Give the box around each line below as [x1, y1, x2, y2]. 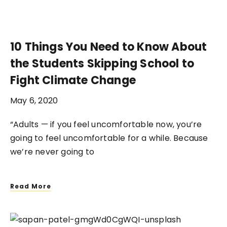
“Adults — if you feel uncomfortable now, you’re [10, 118, 202, 130]
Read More [10, 181, 51, 191]
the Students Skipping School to [10, 55, 195, 71]
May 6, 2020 [10, 94, 58, 106]
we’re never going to [10, 145, 94, 158]
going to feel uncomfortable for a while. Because [10, 132, 208, 144]
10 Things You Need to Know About [10, 39, 207, 55]
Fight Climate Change [10, 72, 136, 88]
